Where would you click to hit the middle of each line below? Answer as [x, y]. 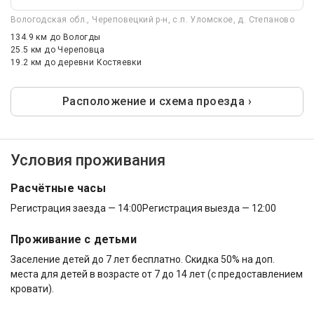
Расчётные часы [58, 189]
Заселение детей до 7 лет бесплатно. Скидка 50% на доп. [143, 260]
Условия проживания [88, 161]
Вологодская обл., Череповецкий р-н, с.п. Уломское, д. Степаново [153, 20]
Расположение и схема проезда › [157, 102]
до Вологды [75, 37]
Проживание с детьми [74, 240]
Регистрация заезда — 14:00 [76, 209]
